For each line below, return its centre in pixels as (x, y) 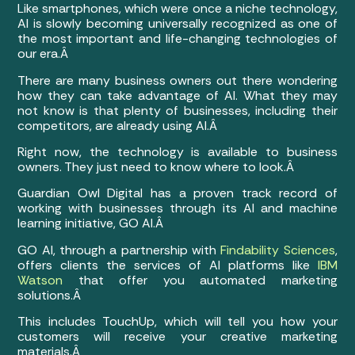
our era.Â (45, 54)
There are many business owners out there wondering (177, 80)
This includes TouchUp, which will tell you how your (177, 322)
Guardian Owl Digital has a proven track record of (177, 193)
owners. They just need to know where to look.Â (158, 166)
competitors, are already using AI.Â (119, 125)
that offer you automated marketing (200, 280)
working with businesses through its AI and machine (177, 208)
